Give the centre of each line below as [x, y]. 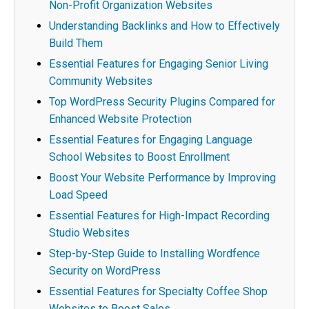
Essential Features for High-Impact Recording [159, 216]
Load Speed [78, 195]
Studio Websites [89, 233]
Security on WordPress [105, 271]
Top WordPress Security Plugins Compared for [162, 102]
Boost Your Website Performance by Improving [162, 178]
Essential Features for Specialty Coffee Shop [158, 291]
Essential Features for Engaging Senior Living [159, 64]
